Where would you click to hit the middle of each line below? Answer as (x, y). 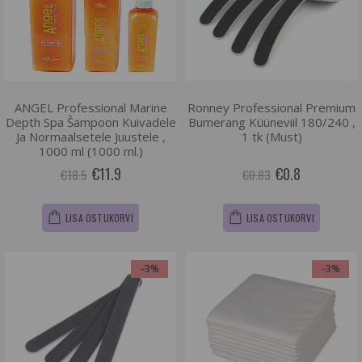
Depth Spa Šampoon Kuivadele (90, 122)
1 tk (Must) (271, 137)
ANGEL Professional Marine (90, 107)
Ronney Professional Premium (271, 107)
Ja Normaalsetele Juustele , (90, 137)
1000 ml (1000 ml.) (90, 151)
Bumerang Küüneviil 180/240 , (271, 122)
